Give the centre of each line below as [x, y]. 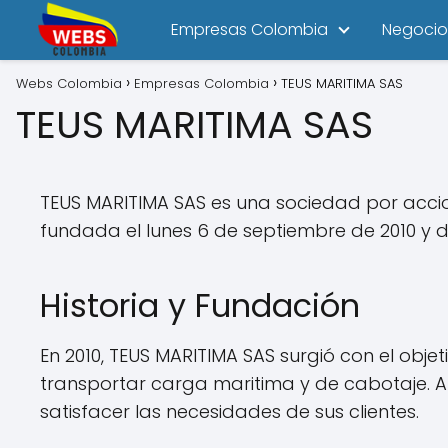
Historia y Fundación [200, 305]
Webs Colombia [69, 83]
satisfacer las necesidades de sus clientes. [229, 411]
